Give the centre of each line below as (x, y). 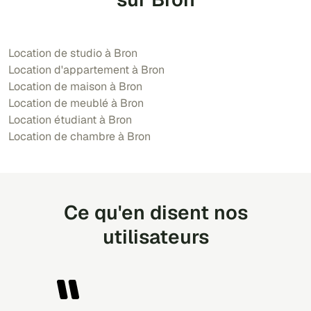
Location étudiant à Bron (70, 119)
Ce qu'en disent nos (155, 212)
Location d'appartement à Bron (86, 69)
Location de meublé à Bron (76, 103)
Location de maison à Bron (75, 86)
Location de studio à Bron (73, 53)
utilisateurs (155, 236)
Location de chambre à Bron (79, 136)
